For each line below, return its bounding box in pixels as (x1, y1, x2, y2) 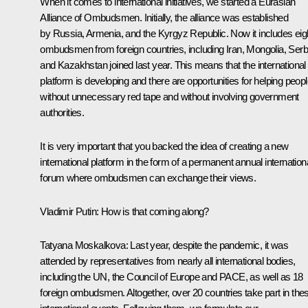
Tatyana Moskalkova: (40, 239, 128, 251)
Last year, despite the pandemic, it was (128, 239, 288, 251)
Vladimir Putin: (40, 205, 101, 217)
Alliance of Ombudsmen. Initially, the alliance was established (40, 11, 289, 23)
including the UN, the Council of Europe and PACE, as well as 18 (40, 270, 303, 283)
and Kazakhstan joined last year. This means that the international (40, 58, 306, 71)
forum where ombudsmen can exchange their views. (40, 171, 256, 184)
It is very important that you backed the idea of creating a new (40, 140, 289, 152)
